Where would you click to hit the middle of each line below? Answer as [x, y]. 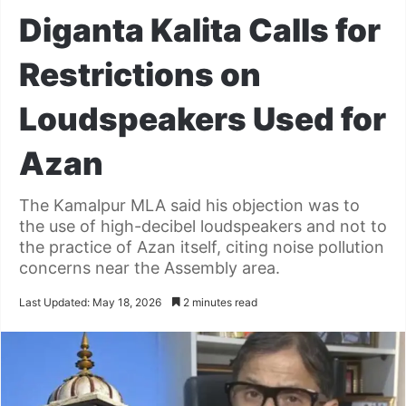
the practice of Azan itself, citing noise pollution [202, 247]
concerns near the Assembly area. [150, 268]
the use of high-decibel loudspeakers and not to [203, 226]
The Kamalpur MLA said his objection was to [189, 205]
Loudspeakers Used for [203, 119]
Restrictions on [140, 74]
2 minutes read [219, 302]
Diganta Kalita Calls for [200, 30]
